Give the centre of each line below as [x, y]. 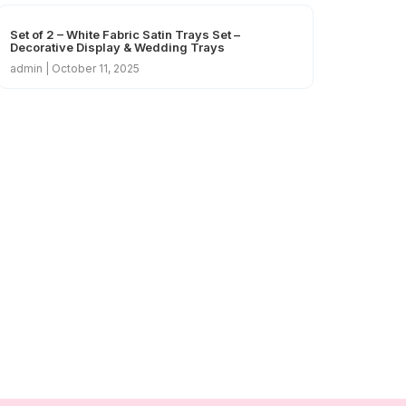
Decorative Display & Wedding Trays [117, 48]
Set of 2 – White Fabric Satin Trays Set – [125, 35]
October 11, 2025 [94, 69]
